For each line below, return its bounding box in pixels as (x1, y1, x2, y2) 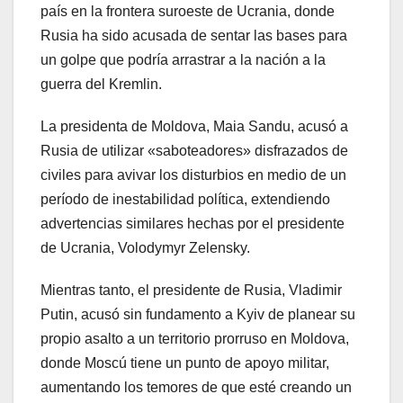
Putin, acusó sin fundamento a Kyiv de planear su (40, 307, 355, 323)
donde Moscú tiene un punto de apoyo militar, (40, 355, 329, 372)
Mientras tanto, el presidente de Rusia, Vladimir (40, 282, 342, 299)
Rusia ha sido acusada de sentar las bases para (40, 28, 347, 44)
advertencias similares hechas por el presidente (40, 216, 345, 232)
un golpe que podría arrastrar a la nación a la (40, 52, 326, 68)
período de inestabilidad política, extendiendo (40, 192, 330, 208)
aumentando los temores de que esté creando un (40, 380, 352, 396)
